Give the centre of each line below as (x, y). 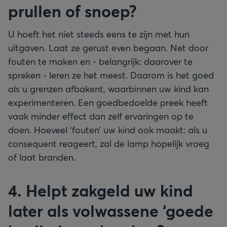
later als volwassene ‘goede (111, 211)
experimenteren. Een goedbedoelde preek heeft (108, 102)
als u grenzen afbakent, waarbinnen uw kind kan (108, 89)
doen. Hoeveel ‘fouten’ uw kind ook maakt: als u (108, 130)
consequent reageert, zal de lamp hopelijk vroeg (109, 143)
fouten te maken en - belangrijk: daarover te (100, 61)
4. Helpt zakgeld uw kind (101, 190)
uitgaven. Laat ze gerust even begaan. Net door (108, 48)
